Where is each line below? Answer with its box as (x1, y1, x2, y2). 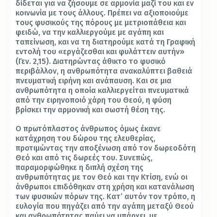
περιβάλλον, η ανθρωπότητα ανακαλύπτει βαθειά (15, 66, 193, 76)
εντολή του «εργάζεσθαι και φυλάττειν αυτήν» (15, 46, 185, 56)
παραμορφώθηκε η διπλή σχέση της (15, 162, 144, 172)
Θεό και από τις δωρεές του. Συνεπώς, (15, 153, 153, 162)
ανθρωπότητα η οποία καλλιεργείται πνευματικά (15, 85, 189, 95)
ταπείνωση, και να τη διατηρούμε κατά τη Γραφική (15, 37, 196, 46)
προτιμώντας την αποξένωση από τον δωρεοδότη (15, 143, 196, 153)
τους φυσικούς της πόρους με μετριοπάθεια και (15, 17, 186, 27)
